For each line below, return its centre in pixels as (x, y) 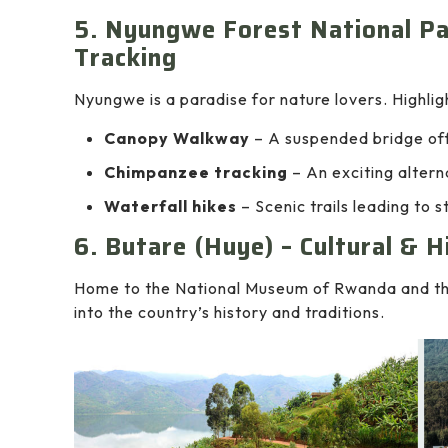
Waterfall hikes (170, 206)
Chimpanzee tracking (196, 172)
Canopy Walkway (177, 138)
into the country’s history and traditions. (229, 312)
